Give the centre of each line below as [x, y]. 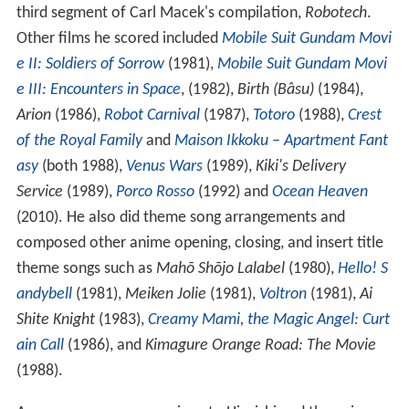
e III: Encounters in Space [98, 90]
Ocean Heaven [320, 193]
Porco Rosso [155, 193]
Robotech [336, 14]
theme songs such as [86, 269]
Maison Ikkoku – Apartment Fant [281, 142]
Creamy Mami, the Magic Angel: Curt [268, 320]
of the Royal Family [79, 142]
